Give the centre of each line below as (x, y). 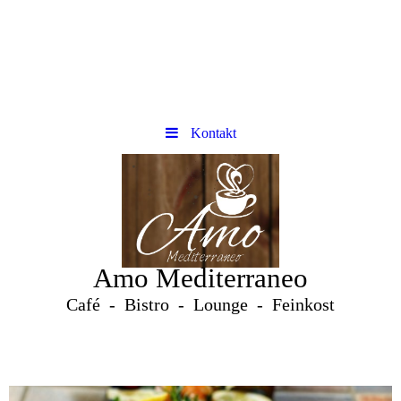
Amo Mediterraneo (200, 278)
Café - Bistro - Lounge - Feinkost (200, 304)
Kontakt (213, 133)
